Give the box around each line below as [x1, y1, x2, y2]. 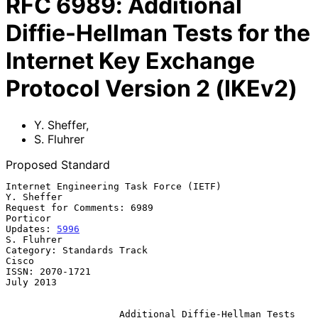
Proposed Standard [6, 157, 110, 172]
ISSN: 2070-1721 [6, 265, 91, 277]
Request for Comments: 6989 [6, 202, 153, 213]
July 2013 [6, 276, 57, 287]
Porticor [6, 212, 51, 224]
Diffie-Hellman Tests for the [6, 19, 310, 48]
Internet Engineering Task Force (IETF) [6, 180, 221, 192]
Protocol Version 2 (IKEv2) [6, 75, 297, 103]
